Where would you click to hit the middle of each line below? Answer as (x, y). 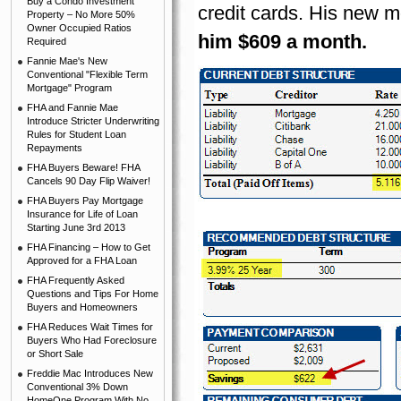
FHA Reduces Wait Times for (90, 327)
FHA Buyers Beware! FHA (84, 167)
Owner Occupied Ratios (79, 28)
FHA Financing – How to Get (89, 247)
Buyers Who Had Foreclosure (92, 340)
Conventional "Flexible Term (87, 74)
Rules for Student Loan (77, 134)
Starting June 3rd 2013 (76, 227)
